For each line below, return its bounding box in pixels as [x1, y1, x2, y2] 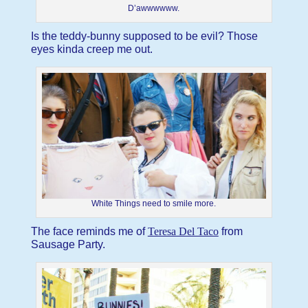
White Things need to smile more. [91, 199, 217, 209]
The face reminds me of [30, 225, 148, 238]
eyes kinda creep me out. [30, 43, 153, 55]
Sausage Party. [30, 239, 105, 251]
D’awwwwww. [128, 3, 180, 13]
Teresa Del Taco [147, 225, 219, 238]
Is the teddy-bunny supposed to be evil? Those [30, 30, 258, 42]
